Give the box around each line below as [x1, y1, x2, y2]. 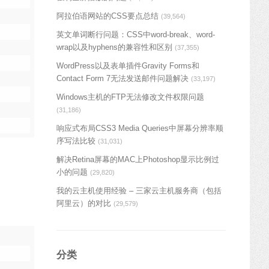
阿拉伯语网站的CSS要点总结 [56, 11, 159, 20]
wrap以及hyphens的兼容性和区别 [56, 42, 172, 52]
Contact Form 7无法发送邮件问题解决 [56, 73, 189, 83]
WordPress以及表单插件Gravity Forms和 [56, 61, 199, 70]
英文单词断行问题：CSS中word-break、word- [56, 29, 215, 39]
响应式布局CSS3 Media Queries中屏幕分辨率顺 [56, 123, 223, 133]
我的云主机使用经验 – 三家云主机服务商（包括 [56, 186, 222, 195]
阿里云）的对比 [56, 198, 111, 208]
